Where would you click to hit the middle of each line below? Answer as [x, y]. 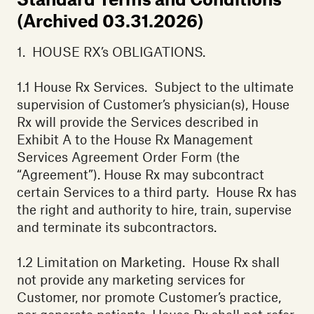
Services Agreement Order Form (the [128, 157]
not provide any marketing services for [131, 280]
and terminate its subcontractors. [120, 227]
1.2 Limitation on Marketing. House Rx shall [148, 262]
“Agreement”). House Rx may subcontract [141, 175]
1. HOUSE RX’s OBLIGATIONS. [111, 52]
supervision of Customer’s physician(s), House [153, 104]
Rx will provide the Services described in [138, 122]
